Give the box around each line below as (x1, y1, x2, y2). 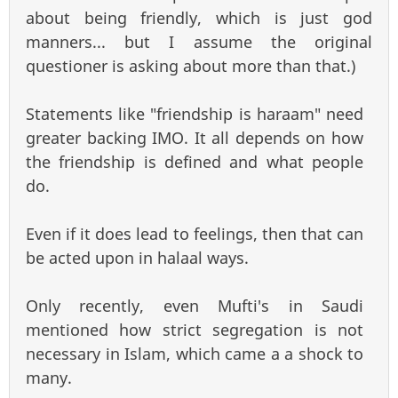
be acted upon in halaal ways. (26, 247, 249, 269)
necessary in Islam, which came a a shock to (26, 343, 363, 365)
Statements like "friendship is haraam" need (26, 103, 363, 125)
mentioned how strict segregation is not (26, 319, 363, 341)
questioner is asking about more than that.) (26, 55, 355, 77)
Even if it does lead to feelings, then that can (26, 223, 363, 245)
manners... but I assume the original (26, 31, 372, 53)
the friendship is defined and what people (26, 151, 363, 173)
